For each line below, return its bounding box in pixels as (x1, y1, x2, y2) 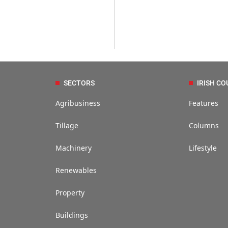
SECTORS (63, 79, 95, 88)
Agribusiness (55, 98, 100, 108)
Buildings (55, 210, 88, 220)
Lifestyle (189, 143, 217, 153)
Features (189, 98, 219, 108)
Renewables (55, 165, 97, 176)
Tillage (55, 121, 78, 131)
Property (55, 188, 84, 198)
